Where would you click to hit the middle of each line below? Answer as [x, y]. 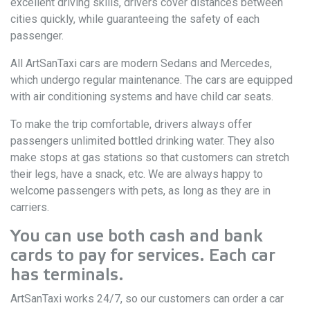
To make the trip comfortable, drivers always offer [131, 124]
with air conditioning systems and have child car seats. [142, 97]
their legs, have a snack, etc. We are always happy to [137, 174]
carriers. [30, 207]
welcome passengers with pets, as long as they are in [140, 191]
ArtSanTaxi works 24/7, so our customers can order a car [147, 299]
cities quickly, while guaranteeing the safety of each [135, 19]
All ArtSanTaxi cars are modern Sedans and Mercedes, [141, 63]
